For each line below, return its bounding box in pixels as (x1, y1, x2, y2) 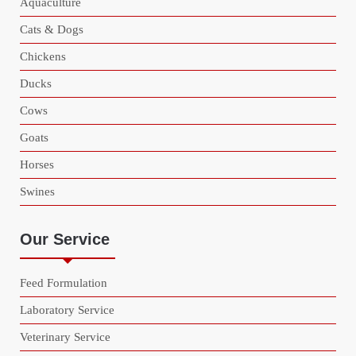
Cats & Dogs (20, 22, 83, 36)
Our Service (20, 230, 110, 248)
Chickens (20, 49, 66, 63)
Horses (20, 157, 54, 171)
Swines (20, 184, 55, 198)
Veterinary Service (20, 330, 110, 343)
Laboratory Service (20, 303, 114, 316)
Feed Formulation (20, 276, 107, 289)
